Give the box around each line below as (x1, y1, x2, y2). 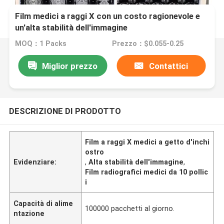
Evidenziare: (13, 157, 57, 166)
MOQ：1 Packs (15, 39, 67, 48)
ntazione (13, 209, 45, 217)
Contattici (148, 60, 188, 71)
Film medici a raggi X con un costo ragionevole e (15, 11, 200, 21)
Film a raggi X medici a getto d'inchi (85, 137, 210, 146)
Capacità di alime (13, 199, 73, 207)
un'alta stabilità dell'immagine (15, 22, 128, 33)
